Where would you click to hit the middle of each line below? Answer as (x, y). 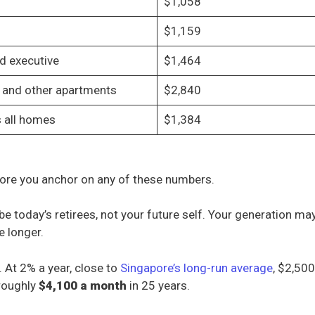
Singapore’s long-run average (197, 268)
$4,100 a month (83, 285)
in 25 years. (158, 285)
